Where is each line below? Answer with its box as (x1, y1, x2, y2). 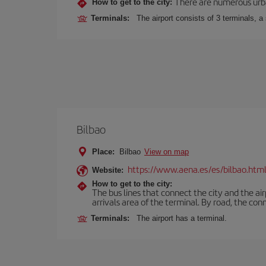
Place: (92, 147, 115, 156)
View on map (144, 147, 189, 156)
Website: (92, 166, 123, 175)
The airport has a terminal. (137, 214, 227, 223)
